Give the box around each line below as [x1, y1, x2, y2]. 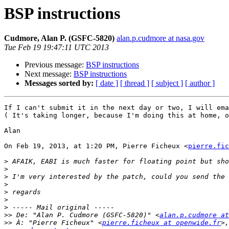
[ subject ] [151, 79, 183, 88]
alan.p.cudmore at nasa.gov [117, 34, 204, 43]
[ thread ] [120, 79, 149, 88]
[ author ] [185, 79, 215, 88]
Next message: [25, 70, 74, 79]
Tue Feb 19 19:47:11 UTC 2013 [4, 43, 109, 52]
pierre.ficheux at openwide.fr [102, 219, 221, 227]
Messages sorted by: [25, 79, 94, 88]
